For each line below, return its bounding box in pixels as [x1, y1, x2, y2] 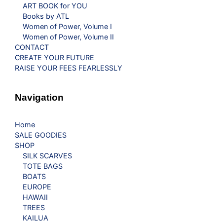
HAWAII [23, 192, 48, 201]
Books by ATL [23, 12, 69, 21]
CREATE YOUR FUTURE [15, 53, 94, 62]
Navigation [15, 92, 64, 103]
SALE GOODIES [15, 130, 67, 139]
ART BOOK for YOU [23, 1, 87, 10]
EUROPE [23, 182, 51, 191]
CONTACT [15, 43, 49, 52]
